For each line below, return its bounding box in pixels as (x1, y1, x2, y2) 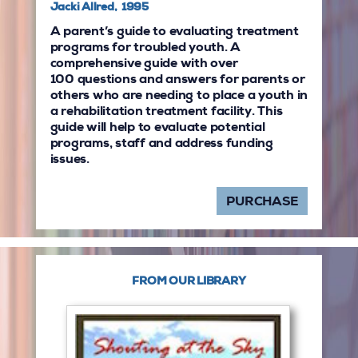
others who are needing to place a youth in (50, 89, 308, 103)
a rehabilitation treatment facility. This (50, 105, 283, 119)
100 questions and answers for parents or (50, 74, 305, 87)
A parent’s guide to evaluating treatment (50, 26, 299, 39)
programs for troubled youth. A (50, 42, 241, 55)
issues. (50, 153, 89, 167)
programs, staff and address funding (50, 137, 273, 151)
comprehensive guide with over (50, 58, 238, 71)
